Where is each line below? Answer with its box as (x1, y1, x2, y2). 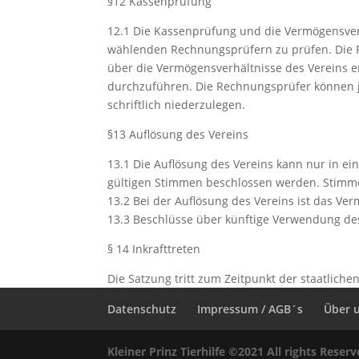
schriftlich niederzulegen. (107, 97, 246, 112)
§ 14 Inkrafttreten (107, 241, 201, 256)
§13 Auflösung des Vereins (107, 127, 249, 142)
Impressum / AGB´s (197, 301, 304, 317)
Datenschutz (107, 301, 177, 317)
